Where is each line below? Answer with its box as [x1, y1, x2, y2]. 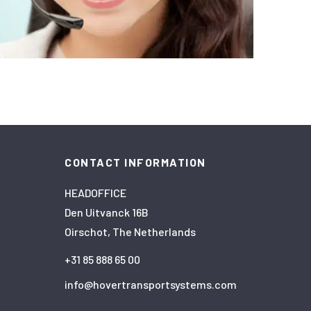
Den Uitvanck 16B [65, 205, 149, 219]
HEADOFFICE [65, 185, 126, 199]
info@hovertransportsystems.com [65, 277, 237, 291]
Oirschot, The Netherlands [65, 224, 196, 238]
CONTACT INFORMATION [65, 155, 206, 169]
